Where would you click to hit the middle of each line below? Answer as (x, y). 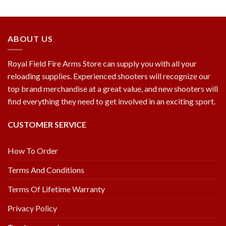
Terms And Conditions (46, 169)
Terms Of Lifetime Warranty (56, 189)
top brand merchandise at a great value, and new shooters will (113, 89)
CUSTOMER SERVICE (47, 124)
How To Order (33, 150)
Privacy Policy (32, 208)
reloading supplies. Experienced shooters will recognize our (109, 76)
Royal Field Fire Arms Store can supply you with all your (102, 64)
